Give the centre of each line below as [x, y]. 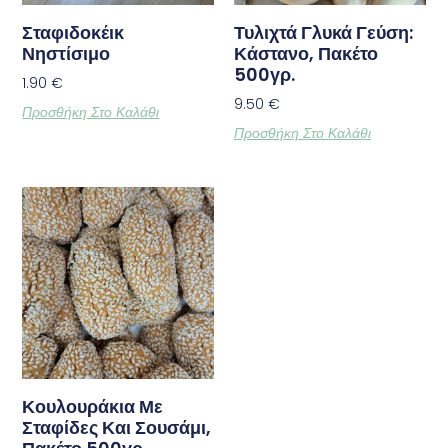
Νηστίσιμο [66, 54]
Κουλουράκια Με [93, 406]
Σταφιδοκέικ [73, 33]
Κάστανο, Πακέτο [306, 54]
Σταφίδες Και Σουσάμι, [117, 427]
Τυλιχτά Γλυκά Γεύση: [323, 33]
